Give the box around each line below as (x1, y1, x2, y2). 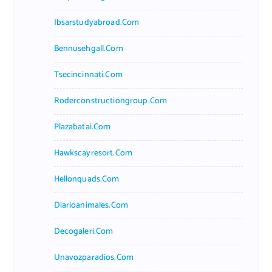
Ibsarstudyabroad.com (53, 15, 140, 30)
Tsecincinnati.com (53, 67, 123, 82)
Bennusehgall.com (53, 41, 123, 56)
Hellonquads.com (53, 172, 120, 186)
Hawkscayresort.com (53, 146, 133, 160)
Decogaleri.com (53, 224, 114, 239)
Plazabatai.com (53, 120, 111, 134)
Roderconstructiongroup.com (53, 93, 168, 108)
